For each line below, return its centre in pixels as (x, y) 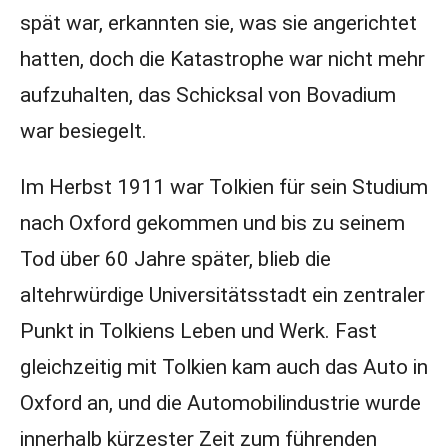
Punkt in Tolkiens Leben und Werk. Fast (198, 331)
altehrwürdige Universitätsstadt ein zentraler (222, 295)
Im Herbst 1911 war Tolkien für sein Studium (223, 187)
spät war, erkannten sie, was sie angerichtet (218, 23)
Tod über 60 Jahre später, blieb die (175, 259)
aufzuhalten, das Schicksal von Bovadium (207, 95)
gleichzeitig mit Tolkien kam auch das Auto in (223, 367)
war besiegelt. (83, 131)
